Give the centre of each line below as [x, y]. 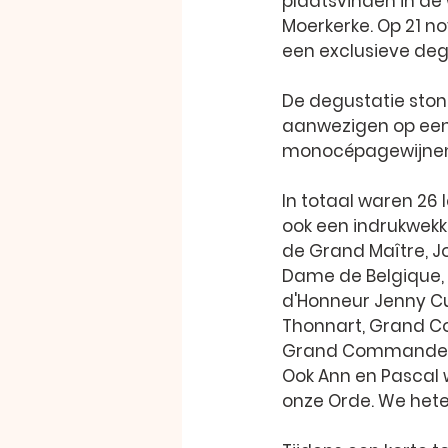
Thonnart [322, 326]
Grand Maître [367, 251]
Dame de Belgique [361, 276]
